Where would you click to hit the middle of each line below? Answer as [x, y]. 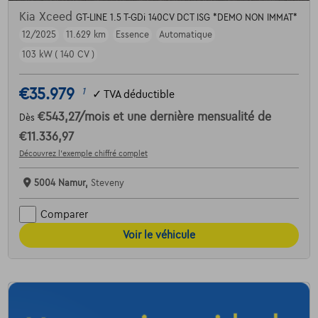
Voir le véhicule [159, 235]
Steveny [107, 183]
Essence [132, 35]
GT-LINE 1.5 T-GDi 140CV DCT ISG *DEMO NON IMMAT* [186, 18]
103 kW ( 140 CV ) [58, 55]
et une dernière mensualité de [192, 117]
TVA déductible [139, 94]
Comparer [64, 214]
